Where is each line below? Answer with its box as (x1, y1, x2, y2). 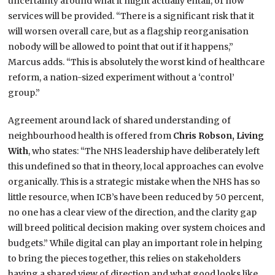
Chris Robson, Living (173, 130, 265, 142)
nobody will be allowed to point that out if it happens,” (8, 41, 234, 53)
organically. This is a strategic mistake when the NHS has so (8, 176, 261, 188)
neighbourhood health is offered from (8, 130, 174, 142)
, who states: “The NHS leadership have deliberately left (28, 145, 260, 157)
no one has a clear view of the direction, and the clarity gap (8, 207, 257, 219)
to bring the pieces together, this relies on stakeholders (8, 253, 241, 265)
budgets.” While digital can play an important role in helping (8, 238, 263, 249)
